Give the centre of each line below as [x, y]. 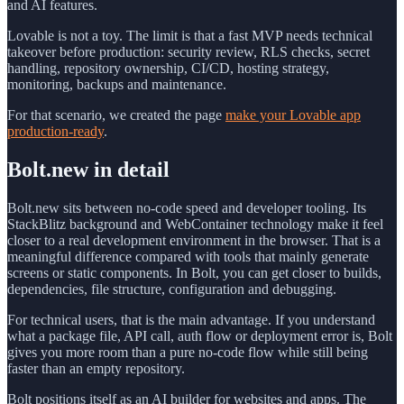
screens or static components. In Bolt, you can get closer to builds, [194, 273]
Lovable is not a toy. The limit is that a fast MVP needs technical [190, 36]
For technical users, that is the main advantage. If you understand [191, 320]
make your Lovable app [293, 115]
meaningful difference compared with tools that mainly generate [188, 257]
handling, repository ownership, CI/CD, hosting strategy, [168, 69]
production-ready [55, 132]
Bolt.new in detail [88, 170]
